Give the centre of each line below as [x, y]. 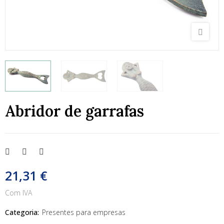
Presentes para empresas [84, 212]
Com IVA [18, 193]
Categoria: [22, 212]
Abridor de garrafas [74, 111]
